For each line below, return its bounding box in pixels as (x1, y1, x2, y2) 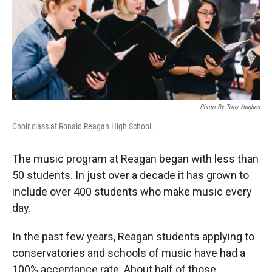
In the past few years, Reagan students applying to (12, 230, 254, 243)
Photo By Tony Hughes (200, 103, 260, 112)
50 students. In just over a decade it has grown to (12, 169, 249, 182)
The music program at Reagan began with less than (12, 152, 259, 166)
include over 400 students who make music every (12, 185, 252, 199)
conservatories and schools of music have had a (12, 246, 245, 260)
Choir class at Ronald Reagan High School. (12, 121, 154, 132)
